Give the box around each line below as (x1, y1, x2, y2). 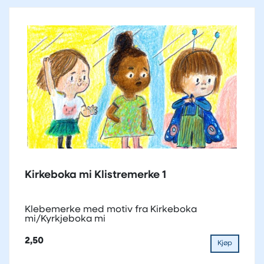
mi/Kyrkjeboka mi (25, 214, 105, 224)
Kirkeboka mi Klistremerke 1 (25, 169, 166, 181)
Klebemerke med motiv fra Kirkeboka (25, 204, 197, 214)
